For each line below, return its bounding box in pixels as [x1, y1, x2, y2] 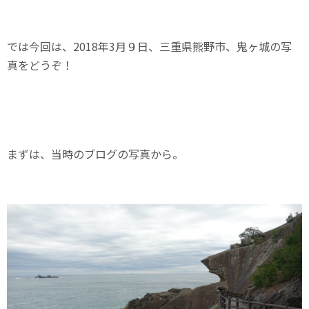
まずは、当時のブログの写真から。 [7, 145, 183, 162]
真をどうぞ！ [7, 56, 73, 73]
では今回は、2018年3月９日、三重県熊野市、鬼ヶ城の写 [7, 37, 292, 54]
